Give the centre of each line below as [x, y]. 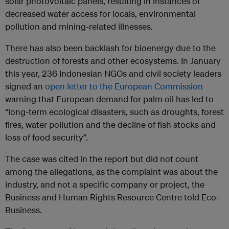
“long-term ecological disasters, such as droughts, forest [114, 112]
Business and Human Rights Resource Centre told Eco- [112, 197]
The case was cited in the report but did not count [102, 159]
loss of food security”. [47, 138]
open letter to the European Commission [124, 86]
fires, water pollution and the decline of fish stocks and [110, 125]
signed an [25, 86]
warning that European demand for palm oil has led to [109, 99]
